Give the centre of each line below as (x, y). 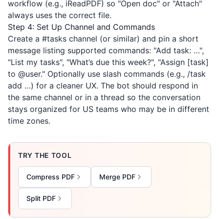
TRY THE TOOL (45, 155)
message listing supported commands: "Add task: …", (106, 50)
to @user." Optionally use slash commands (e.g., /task (107, 74)
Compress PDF (51, 177)
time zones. (29, 121)
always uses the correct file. (60, 15)
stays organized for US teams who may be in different (109, 109)
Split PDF (41, 198)
